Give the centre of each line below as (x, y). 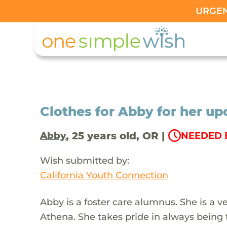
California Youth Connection (104, 175)
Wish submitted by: (85, 160)
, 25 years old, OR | (116, 136)
